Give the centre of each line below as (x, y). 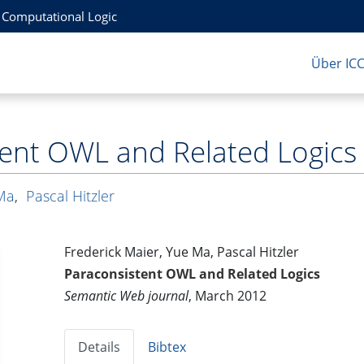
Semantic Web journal (127, 296)
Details (100, 347)
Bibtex (167, 347)
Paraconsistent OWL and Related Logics (193, 274)
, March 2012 (228, 296)
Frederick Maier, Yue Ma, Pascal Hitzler (182, 252)
